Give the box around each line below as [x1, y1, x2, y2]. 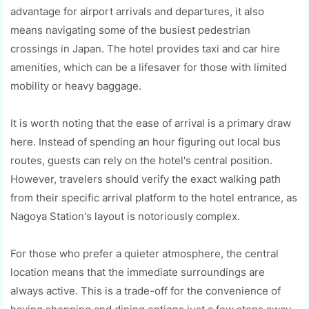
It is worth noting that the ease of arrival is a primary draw [10, 116, 291, 130]
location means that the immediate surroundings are [10, 265, 265, 279]
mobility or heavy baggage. [10, 79, 141, 92]
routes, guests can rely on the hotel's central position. [10, 153, 272, 167]
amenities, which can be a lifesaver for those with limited [10, 60, 287, 74]
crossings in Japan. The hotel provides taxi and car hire [10, 41, 280, 55]
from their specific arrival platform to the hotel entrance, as [10, 190, 297, 204]
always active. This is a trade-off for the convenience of [10, 283, 281, 297]
